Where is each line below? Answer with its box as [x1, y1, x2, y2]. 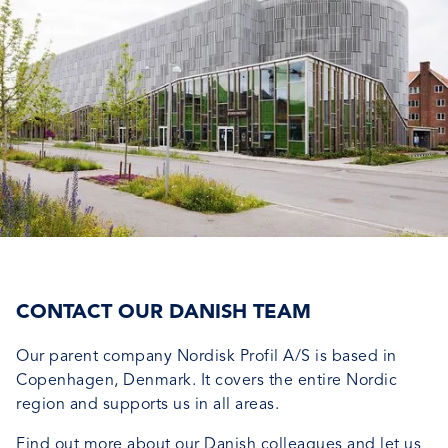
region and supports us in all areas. [16, 397, 279, 413]
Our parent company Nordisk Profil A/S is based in [16, 349, 397, 365]
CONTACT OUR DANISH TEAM [16, 303, 311, 323]
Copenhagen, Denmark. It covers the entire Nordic [16, 373, 397, 389]
